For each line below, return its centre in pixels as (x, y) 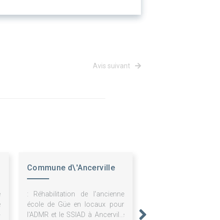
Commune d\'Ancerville (71, 168)
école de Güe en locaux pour (75, 205)
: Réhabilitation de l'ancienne (75, 194)
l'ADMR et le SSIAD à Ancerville (75, 215)
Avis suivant (112, 66)
